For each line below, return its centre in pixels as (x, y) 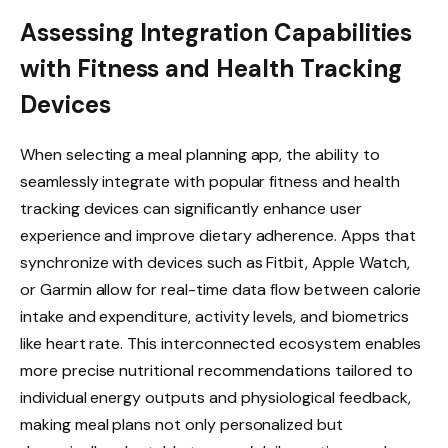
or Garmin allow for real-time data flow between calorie (221, 289)
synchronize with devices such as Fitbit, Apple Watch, (215, 262)
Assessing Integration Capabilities (216, 32)
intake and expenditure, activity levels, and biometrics (215, 316)
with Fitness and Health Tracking (211, 68)
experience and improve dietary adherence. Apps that (218, 235)
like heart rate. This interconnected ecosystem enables (221, 343)
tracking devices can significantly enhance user (191, 208)
